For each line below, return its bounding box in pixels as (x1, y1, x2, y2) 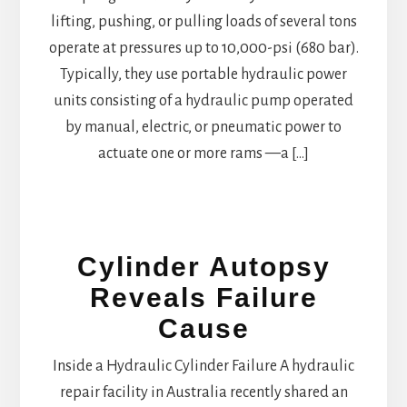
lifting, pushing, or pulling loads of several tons (50, 13, 357, 30)
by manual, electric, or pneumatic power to (65, 118, 342, 135)
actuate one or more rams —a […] (98, 144, 309, 162)
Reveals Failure (89, 282, 318, 313)
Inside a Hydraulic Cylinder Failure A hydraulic (53, 357, 354, 374)
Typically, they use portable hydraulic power (60, 65, 347, 83)
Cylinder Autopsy (76, 251, 331, 282)
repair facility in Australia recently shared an (59, 383, 348, 401)
